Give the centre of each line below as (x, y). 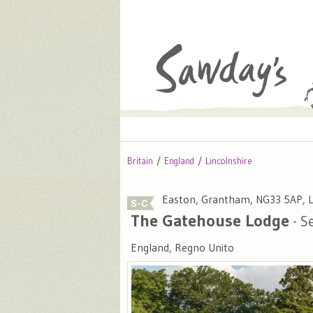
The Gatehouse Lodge (210, 221)
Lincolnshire (229, 161)
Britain (140, 161)
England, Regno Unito (182, 248)
